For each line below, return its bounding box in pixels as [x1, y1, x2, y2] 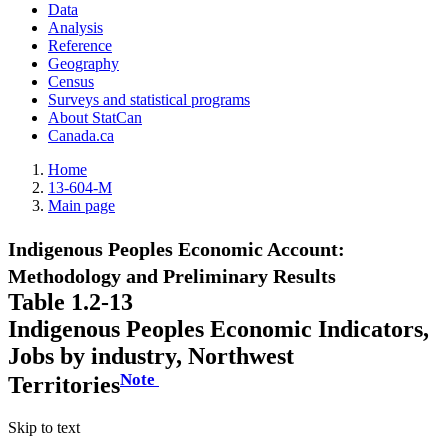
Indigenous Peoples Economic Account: [8, 238, 345, 261]
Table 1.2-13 [8, 289, 133, 316]
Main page [48, 197, 115, 215]
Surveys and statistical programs [48, 91, 250, 109]
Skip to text [8, 418, 80, 436]
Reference [48, 37, 112, 55]
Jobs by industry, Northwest [8, 343, 294, 370]
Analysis [48, 19, 103, 37]
